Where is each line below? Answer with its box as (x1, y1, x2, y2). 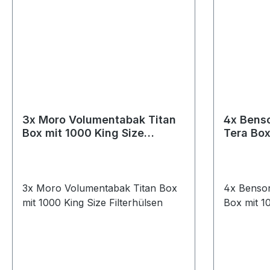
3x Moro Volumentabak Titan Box (22, 182, 177, 194)
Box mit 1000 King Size (22, 127, 144, 139)
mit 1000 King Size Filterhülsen (22, 196, 163, 209)
